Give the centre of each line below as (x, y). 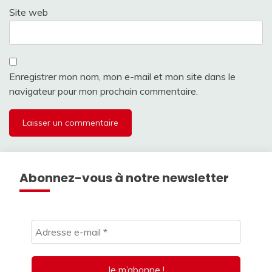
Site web (29, 12)
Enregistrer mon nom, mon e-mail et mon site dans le (122, 76)
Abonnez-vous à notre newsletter (124, 178)
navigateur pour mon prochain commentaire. (104, 91)
